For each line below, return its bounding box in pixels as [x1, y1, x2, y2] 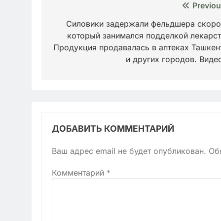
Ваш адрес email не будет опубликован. [52, 146, 206, 156]
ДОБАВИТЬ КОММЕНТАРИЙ [52, 123, 174, 134]
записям [51, 36, 102, 50]
